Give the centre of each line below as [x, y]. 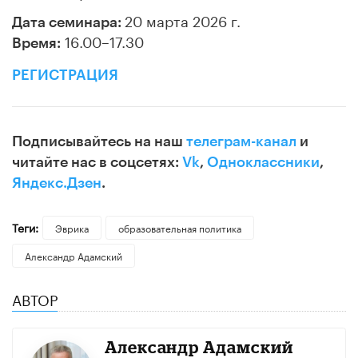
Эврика [72, 227]
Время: [36, 43]
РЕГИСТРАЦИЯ [65, 75]
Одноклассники [263, 162]
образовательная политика [179, 227]
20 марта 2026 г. [183, 19]
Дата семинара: [68, 22]
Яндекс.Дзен [57, 183]
